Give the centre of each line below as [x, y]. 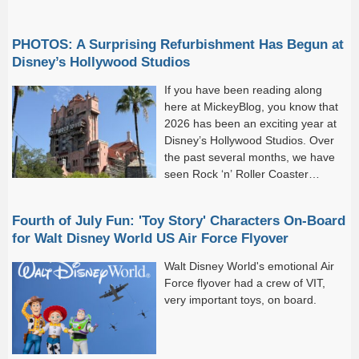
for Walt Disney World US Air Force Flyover [150, 238]
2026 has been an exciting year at [250, 123]
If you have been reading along [243, 90]
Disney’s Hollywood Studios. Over [249, 140]
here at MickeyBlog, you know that [251, 107]
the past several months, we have [250, 157]
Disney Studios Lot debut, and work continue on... [138, 208]
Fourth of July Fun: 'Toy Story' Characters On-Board [179, 220]
